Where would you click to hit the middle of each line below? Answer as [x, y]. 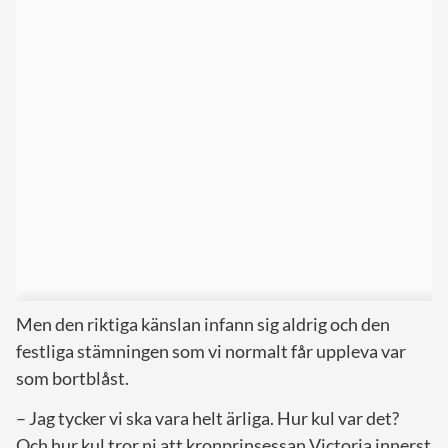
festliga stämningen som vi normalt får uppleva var [211, 350]
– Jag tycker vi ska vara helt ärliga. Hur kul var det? [207, 417]
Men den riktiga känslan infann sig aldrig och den [203, 323]
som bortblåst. [72, 377]
